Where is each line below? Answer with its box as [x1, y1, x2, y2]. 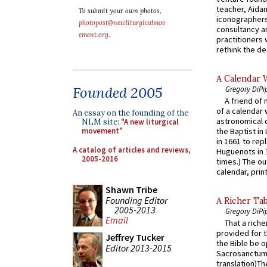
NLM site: [82, 117, 121, 127]
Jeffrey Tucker [105, 231, 164, 243]
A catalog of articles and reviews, [73, 144, 191, 155]
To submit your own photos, [79, 7, 162, 15]
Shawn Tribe [105, 184, 157, 195]
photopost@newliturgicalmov [79, 18, 166, 27]
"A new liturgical [121, 117, 179, 127]
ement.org [79, 30, 108, 39]
